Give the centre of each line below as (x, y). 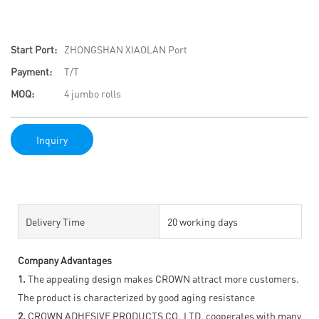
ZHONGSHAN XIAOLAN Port (126, 49)
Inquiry (52, 139)
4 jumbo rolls (93, 94)
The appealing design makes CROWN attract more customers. (162, 278)
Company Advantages (65, 260)
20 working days (202, 221)
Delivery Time (55, 221)
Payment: (31, 72)
